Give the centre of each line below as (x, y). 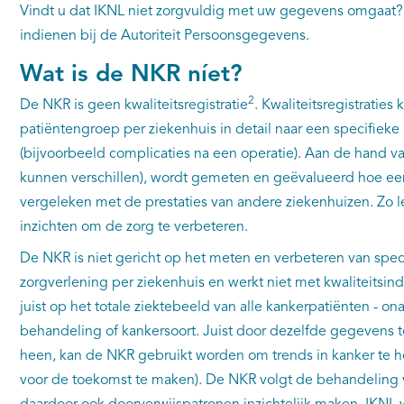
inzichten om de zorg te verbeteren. (137, 227)
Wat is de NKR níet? (131, 75)
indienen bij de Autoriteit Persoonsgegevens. (164, 36)
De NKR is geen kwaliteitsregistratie (133, 106)
